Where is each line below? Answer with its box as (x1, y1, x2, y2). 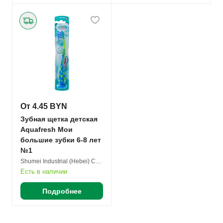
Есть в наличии (20, 168, 67, 175)
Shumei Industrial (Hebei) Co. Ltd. (96, 158, 102, 165)
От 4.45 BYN (20, 102, 67, 111)
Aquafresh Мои (20, 125, 73, 133)
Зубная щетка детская (20, 115, 98, 123)
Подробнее (42, 187, 82, 195)
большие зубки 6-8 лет (20, 136, 101, 144)
